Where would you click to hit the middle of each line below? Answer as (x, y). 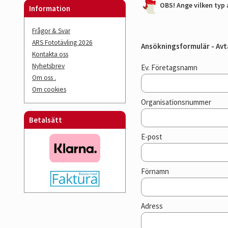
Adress (152, 206)
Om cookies (49, 89)
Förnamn (155, 172)
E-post (152, 137)
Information (50, 8)
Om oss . (44, 78)
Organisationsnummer (176, 102)
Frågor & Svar (51, 31)
